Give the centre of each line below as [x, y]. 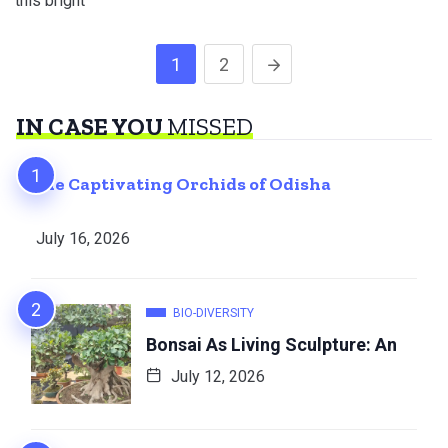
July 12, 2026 [216, 377]
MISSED [210, 127]
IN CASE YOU [91, 127]
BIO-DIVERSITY [213, 313]
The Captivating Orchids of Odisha [181, 184]
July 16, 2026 [83, 239]
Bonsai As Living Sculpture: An [271, 345]
